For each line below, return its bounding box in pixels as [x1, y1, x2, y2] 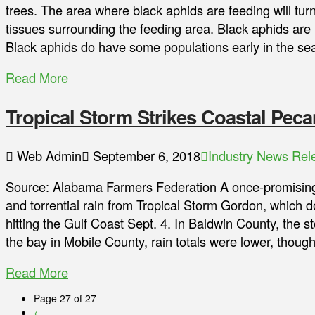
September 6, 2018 [89, 146, 200, 165]
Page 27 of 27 [34, 291, 96, 306]
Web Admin [13, 146, 82, 165]
